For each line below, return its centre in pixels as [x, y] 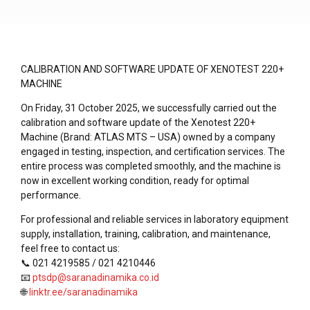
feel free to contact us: [70, 249]
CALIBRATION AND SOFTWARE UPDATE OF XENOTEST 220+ [152, 70]
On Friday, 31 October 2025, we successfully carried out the [149, 108]
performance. [51, 195]
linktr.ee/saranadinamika [83, 292]
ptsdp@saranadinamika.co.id [96, 278]
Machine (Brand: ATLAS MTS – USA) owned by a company [148, 137]
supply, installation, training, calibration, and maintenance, [146, 234]
